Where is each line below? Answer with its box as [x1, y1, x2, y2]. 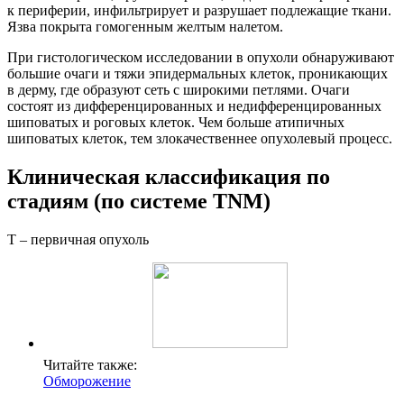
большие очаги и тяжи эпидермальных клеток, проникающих [7, 65, 388, 81]
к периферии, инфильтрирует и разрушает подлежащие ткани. [7, 2, 391, 18]
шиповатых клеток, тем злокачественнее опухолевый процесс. [7, 130, 392, 146]
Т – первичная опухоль [7, 231, 149, 247]
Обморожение [43, 372, 131, 389]
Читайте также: [43, 356, 137, 372]
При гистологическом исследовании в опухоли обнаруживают [7, 49, 394, 65]
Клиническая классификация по [7, 164, 330, 188]
